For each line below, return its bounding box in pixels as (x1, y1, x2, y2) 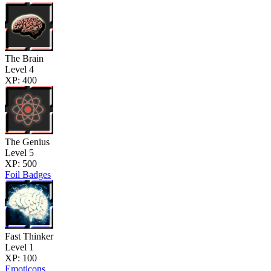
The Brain (5, 53, 44, 64)
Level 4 (5, 64, 34, 74)
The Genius (5, 136, 50, 147)
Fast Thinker (5, 230, 53, 241)
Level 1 (5, 241, 34, 252)
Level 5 (5, 147, 34, 158)
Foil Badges (5, 169, 51, 180)
